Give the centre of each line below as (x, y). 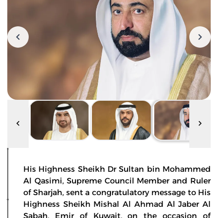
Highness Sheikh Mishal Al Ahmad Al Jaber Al (117, 204)
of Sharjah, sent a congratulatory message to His (117, 192)
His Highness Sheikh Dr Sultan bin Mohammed (117, 169)
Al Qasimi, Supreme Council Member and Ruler (117, 181)
